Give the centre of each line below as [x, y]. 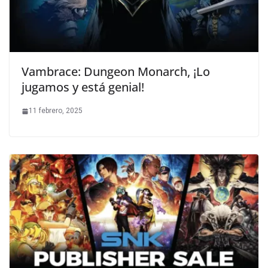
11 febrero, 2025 [56, 111]
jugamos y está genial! [83, 87]
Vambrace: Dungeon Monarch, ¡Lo [116, 72]
